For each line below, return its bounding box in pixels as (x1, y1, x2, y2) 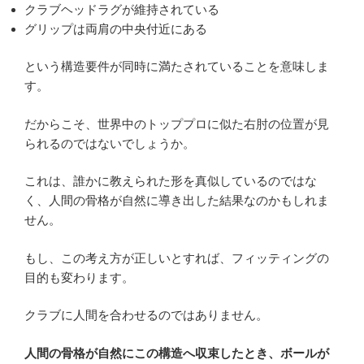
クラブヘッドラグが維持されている (24, 2, 219, 16)
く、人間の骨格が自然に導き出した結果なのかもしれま (24, 193, 329, 208)
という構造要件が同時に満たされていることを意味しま (24, 59, 329, 74)
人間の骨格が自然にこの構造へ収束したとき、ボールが (24, 345, 329, 360)
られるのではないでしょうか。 (24, 136, 195, 150)
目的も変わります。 (24, 270, 134, 284)
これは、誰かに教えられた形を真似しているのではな (24, 174, 317, 188)
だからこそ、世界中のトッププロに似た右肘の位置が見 (24, 116, 329, 131)
